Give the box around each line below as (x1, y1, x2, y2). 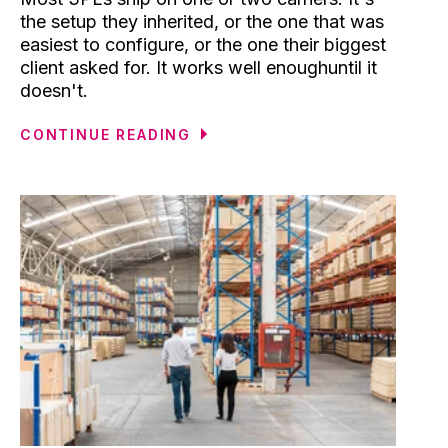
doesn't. (20, 79, 88, 101)
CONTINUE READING (20, 125, 192, 143)
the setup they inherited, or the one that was (20, 10, 384, 32)
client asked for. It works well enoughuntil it (20, 56, 377, 78)
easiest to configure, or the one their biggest (20, 33, 386, 55)
